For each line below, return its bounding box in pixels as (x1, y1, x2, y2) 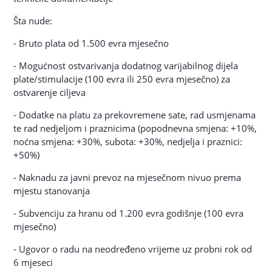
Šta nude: (13, 15, 53, 27)
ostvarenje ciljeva (13, 86, 86, 98)
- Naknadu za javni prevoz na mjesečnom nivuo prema (13, 171, 242, 183)
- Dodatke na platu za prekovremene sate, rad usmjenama (13, 109, 256, 121)
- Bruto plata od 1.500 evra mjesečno (13, 37, 169, 49)
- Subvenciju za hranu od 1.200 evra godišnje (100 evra (13, 207, 244, 219)
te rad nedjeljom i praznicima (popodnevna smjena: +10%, (13, 122, 257, 134)
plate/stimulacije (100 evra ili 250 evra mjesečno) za (13, 73, 231, 85)
